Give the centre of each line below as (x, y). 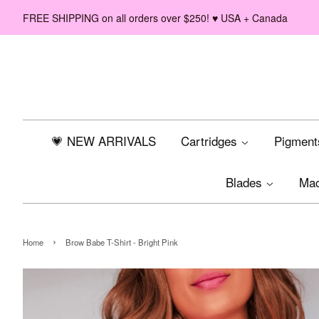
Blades (246, 182)
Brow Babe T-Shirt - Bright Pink (122, 242)
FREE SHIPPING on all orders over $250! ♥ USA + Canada (155, 17)
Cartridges (211, 141)
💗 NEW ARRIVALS (104, 141)
